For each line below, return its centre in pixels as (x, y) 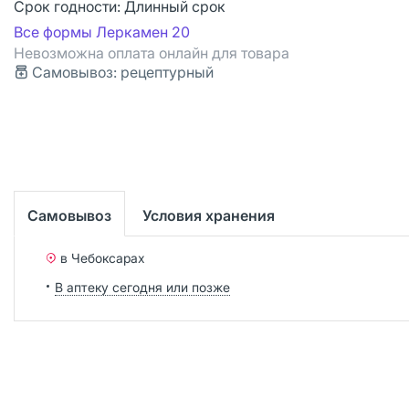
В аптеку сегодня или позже (142, 287)
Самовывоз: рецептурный (123, 72)
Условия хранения (209, 215)
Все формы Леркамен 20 (102, 32)
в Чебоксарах (103, 257)
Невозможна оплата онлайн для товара (152, 53)
